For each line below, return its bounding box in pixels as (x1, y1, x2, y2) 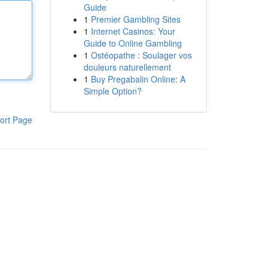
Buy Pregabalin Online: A (90, 73, 185, 85)
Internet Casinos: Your (90, 25, 175, 37)
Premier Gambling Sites (90, 13, 181, 25)
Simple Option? (83, 85, 142, 97)
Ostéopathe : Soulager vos (90, 49, 192, 61)
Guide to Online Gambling (83, 37, 182, 49)
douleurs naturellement (83, 61, 171, 73)
